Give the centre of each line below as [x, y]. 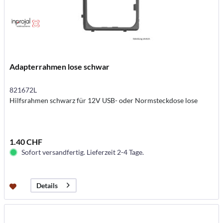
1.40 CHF [26, 141]
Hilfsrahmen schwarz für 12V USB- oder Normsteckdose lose [104, 100]
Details [47, 185]
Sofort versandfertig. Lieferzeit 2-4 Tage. [83, 152]
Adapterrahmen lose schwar [60, 66]
